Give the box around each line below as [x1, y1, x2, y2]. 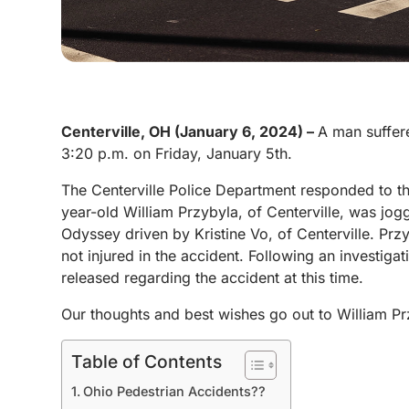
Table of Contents [71, 351, 223, 373]
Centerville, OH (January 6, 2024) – [61, 122, 319, 141]
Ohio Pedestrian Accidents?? [83, 383, 267, 399]
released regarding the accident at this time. [61, 268, 364, 287]
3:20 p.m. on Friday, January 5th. [61, 144, 293, 163]
